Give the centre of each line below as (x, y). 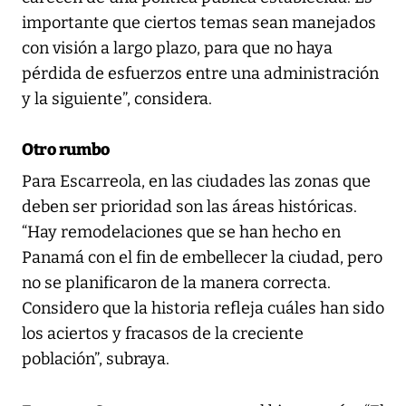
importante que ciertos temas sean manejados (199, 22)
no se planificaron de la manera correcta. (176, 282)
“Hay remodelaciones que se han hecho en (181, 232)
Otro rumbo (66, 149)
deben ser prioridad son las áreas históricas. (189, 206)
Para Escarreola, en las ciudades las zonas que (196, 181)
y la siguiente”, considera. (117, 98)
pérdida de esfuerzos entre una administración (200, 73)
